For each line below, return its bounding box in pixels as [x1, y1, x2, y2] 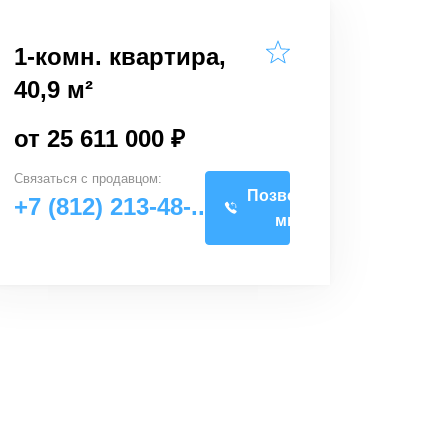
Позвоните [247, 187, 335, 204]
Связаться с [14, 171, 92, 186]
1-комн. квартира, [14, 43, 226, 70]
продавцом [92, 171, 158, 186]
